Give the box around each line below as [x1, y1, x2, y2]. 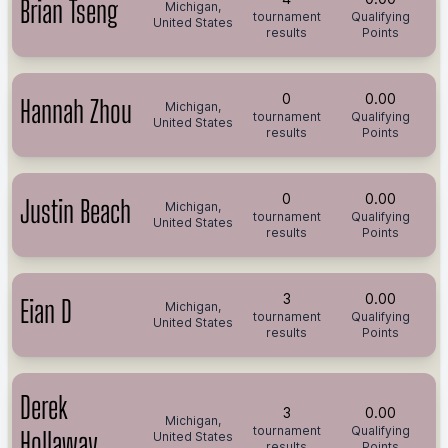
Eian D [20, 293, 72, 329]
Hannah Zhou [20, 93, 132, 129]
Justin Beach [20, 193, 131, 229]
